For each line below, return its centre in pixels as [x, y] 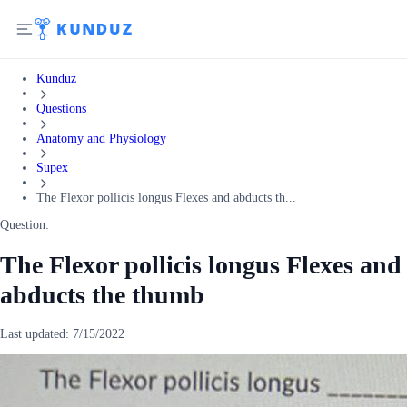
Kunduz [56, 79]
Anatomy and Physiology [101, 138]
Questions [61, 108]
